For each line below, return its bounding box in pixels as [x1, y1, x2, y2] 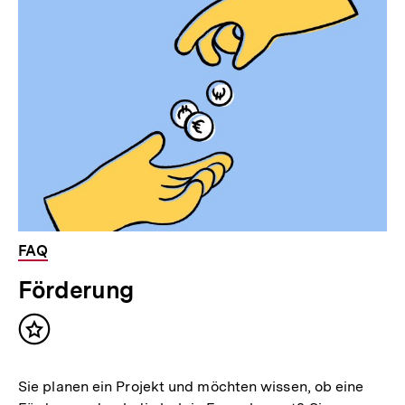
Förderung [18, 276, 134, 305]
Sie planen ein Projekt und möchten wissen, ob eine [18, 378, 364, 396]
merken [33, 345, 91, 365]
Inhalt [33, 327, 79, 347]
